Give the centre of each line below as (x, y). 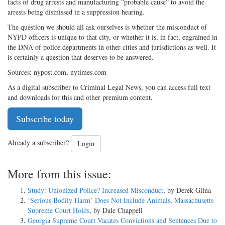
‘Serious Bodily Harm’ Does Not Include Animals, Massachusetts (121, 200)
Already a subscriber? (39, 142)
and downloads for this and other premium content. (80, 97)
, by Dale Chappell (116, 210)
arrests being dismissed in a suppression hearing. (76, 12)
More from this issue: (60, 174)
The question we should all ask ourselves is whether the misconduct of (107, 27)
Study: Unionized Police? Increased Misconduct (95, 190)
